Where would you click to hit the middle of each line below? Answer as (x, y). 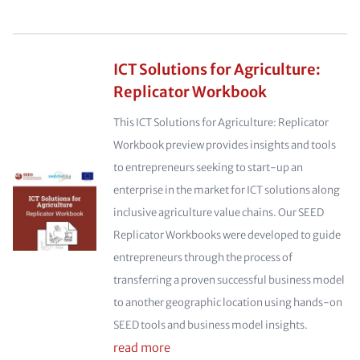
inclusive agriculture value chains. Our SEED (218, 213)
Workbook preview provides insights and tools (224, 145)
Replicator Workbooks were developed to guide (227, 235)
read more (141, 348)
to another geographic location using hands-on (227, 303)
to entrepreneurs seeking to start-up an (208, 168)
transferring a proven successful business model (229, 280)
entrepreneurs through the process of (202, 258)
